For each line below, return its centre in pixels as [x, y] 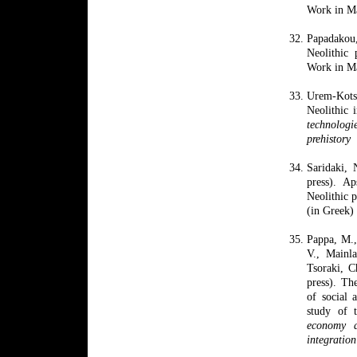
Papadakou [331, 38]
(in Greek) [330, 210]
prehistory [329, 138]
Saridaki [326, 167]
